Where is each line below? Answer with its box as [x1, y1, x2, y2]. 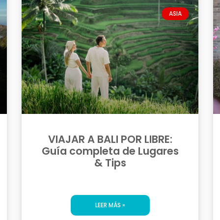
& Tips [94, 156, 126, 170]
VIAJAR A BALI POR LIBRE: [48, 132, 172, 147]
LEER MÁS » [95, 201, 125, 210]
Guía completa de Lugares [41, 144, 179, 159]
